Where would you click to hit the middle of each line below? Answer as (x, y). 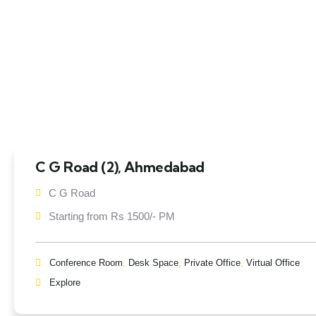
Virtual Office (273, 263)
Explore (65, 282)
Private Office (212, 263)
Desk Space (153, 263)
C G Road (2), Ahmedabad (120, 167)
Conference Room (86, 263)
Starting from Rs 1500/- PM (112, 216)
